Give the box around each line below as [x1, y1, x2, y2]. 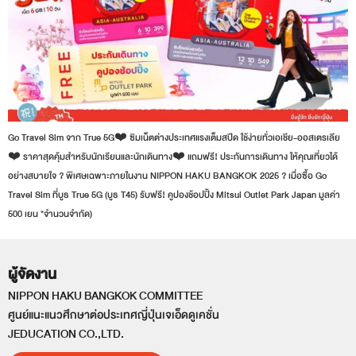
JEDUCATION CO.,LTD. [8, 324, 124, 345]
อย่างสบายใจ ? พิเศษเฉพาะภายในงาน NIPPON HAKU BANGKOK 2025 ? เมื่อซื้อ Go [8, 168, 327, 184]
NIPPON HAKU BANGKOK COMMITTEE [8, 286, 203, 307]
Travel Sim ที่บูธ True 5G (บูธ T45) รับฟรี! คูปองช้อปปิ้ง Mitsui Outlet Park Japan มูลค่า [8, 187, 340, 203]
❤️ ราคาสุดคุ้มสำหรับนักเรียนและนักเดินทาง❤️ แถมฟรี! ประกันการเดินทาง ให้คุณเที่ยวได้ [8, 149, 338, 165]
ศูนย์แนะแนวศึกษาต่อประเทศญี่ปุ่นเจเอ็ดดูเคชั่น [8, 305, 219, 326]
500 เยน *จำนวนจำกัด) [8, 206, 92, 222]
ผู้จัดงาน [8, 262, 56, 288]
